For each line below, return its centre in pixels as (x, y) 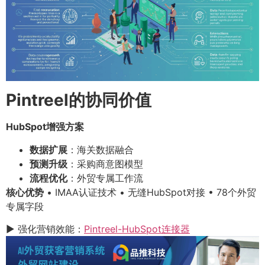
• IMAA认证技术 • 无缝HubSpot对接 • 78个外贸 (150, 192)
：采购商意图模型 (105, 164)
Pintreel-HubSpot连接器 (137, 229)
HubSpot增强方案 (45, 127)
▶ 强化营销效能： (45, 229)
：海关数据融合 (101, 149)
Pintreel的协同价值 (79, 100)
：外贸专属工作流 (105, 178)
